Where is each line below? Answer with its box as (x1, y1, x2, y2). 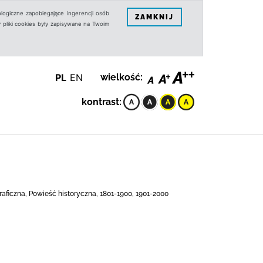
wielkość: (100, 72, 143, 83)
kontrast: (82, 96, 122, 107)
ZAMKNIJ (135, 12, 174, 21)
